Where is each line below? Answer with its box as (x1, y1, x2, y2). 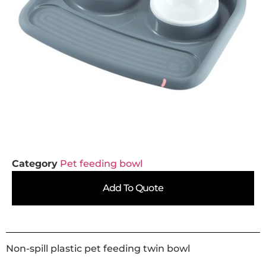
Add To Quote (102, 182, 164, 194)
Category (12, 158, 58, 169)
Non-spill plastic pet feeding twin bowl (6, 243, 190, 254)
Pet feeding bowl (60, 158, 142, 169)
